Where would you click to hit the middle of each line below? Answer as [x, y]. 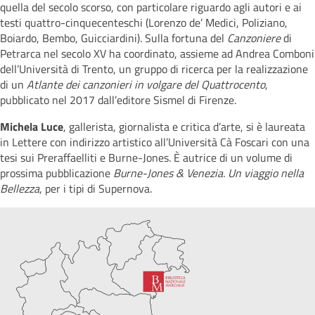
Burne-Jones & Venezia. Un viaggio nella [208, 173]
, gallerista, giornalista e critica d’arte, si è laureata [184, 127]
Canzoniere [254, 38]
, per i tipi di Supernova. [96, 188]
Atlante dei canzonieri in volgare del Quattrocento [146, 84]
